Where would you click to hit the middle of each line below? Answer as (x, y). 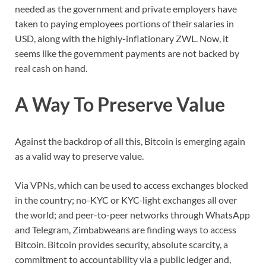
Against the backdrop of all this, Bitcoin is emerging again (130, 141)
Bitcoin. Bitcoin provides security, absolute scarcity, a (121, 245)
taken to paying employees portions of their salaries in (124, 23)
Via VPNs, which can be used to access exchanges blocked (132, 185)
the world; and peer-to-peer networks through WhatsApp (132, 215)
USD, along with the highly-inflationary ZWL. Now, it (122, 38)
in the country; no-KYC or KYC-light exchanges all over (126, 200)
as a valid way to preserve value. (79, 156)
